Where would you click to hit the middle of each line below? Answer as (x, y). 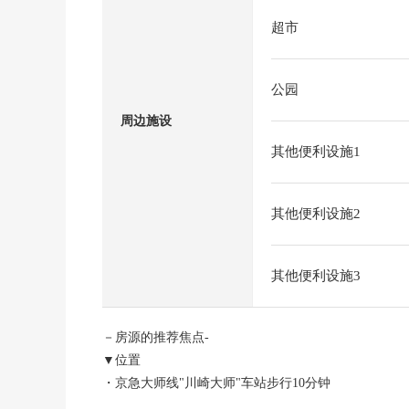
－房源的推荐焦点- (156, 337)
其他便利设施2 (316, 214)
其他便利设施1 (316, 152)
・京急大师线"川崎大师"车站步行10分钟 (216, 383)
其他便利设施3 (316, 276)
